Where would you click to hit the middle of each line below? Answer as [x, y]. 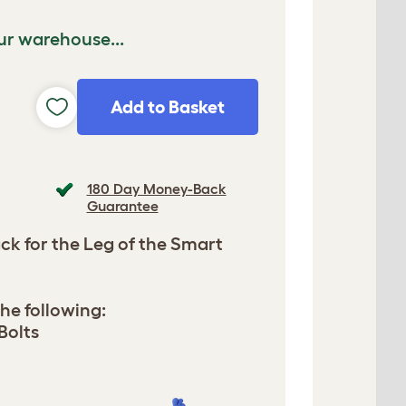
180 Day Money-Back [156, 188]
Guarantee [122, 206]
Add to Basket [168, 107]
